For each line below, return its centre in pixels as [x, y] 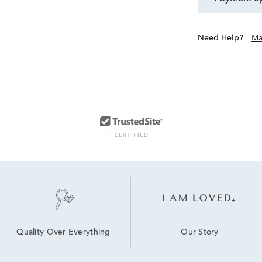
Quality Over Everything [63, 233]
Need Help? [223, 38]
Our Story [200, 232]
